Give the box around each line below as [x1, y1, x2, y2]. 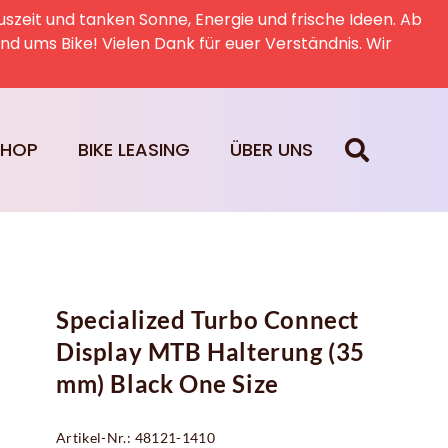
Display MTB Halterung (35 [56, 337, 366, 367]
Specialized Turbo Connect [56, 305, 360, 335]
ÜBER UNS [229, 137, 313, 163]
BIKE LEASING [77, 137, 190, 163]
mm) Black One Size [56, 369, 279, 399]
